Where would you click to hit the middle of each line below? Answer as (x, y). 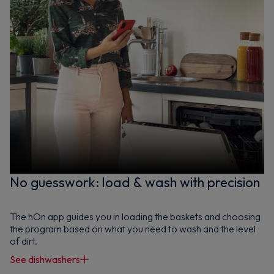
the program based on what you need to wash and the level (133, 229)
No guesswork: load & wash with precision (135, 182)
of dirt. (24, 241)
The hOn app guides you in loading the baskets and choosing (135, 217)
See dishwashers (45, 259)
